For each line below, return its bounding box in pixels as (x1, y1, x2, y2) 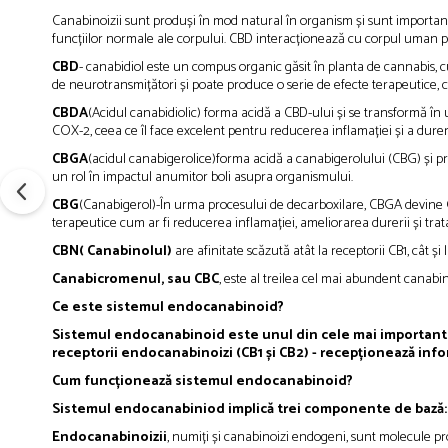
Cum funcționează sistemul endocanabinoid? (52, 370, 353, 394)
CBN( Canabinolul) (52, 240, 175, 264)
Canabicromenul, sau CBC (52, 268, 219, 292)
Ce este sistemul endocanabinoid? (52, 296, 284, 320)
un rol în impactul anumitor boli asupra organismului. (52, 166, 353, 190)
